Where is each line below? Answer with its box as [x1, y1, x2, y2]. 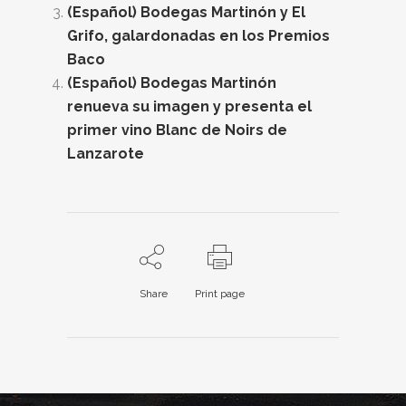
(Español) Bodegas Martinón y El [67, 3, 305, 21]
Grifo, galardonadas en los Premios [67, 26, 330, 44]
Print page [194, 286, 245, 300]
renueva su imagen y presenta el [67, 97, 312, 115]
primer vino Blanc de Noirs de [67, 121, 287, 139]
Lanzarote [67, 144, 144, 162]
